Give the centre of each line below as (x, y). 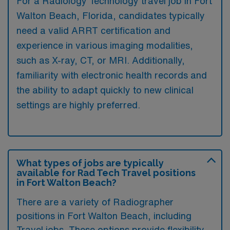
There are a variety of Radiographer (95, 202)
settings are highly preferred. (78, 104)
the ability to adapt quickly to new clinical (105, 90)
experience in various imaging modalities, (105, 45)
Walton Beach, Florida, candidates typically (111, 15)
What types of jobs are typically (90, 163)
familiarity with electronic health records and (112, 75)
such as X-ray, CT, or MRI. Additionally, (101, 60)
